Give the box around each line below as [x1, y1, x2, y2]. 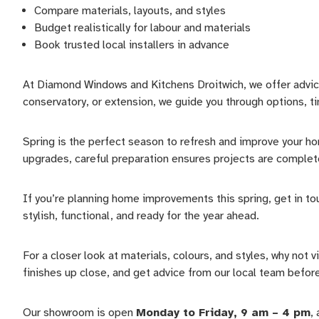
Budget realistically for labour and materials [34, 21, 251, 35]
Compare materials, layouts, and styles [34, 4, 226, 18]
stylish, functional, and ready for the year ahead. [23, 209, 259, 223]
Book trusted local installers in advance [34, 38, 229, 52]
